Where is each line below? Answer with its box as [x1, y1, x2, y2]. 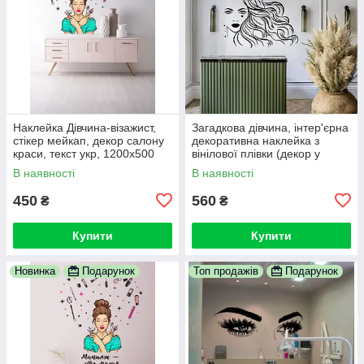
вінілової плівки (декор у [192, 146, 320, 160]
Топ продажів [193, 264, 258, 277]
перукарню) [192, 159, 254, 173]
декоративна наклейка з [192, 133, 319, 147]
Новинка [15, 264, 55, 277]
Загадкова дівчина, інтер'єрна [192, 120, 349, 134]
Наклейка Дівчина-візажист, [13, 120, 156, 134]
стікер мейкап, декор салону [13, 133, 164, 147]
